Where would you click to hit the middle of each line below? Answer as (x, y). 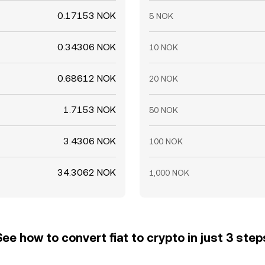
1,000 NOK (169, 173)
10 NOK (164, 47)
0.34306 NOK (87, 47)
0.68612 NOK (87, 78)
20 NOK (164, 79)
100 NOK (166, 141)
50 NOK (164, 110)
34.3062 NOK (87, 172)
